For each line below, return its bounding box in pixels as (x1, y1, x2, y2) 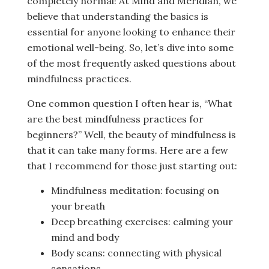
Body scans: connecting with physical (51, 247, 222, 259)
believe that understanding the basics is (27, 10, 208, 23)
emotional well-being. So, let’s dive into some (27, 41, 234, 54)
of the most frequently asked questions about (27, 57, 236, 70)
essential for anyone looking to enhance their (27, 26, 235, 38)
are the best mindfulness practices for (27, 113, 204, 125)
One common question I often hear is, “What (27, 97, 232, 110)
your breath (51, 200, 105, 213)
